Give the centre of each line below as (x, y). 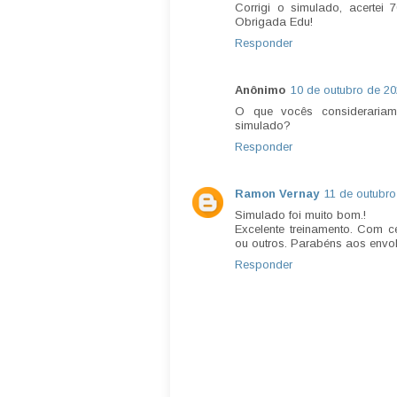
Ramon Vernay (277, 193)
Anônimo (260, 90)
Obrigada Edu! (274, 21)
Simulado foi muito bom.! (300, 214)
